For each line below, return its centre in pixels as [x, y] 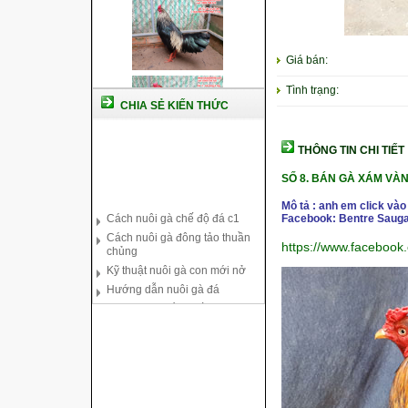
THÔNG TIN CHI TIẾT [350, 150]
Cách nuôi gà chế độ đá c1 [173, 194]
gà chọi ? [129, 298]
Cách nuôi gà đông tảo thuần [178, 214]
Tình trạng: [310, 90]
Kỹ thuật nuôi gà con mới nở [176, 246]
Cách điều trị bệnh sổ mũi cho [180, 317]
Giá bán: [304, 60]
